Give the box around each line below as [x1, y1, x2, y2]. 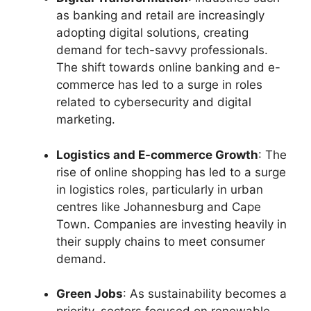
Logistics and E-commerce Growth [56, 147, 258, 162]
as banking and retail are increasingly [56, 8, 264, 22]
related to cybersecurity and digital [56, 95, 251, 109]
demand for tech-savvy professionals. [56, 43, 268, 57]
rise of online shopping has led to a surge [56, 165, 286, 179]
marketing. [56, 112, 115, 126]
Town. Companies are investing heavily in [56, 217, 287, 231]
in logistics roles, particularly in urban [56, 182, 263, 196]
